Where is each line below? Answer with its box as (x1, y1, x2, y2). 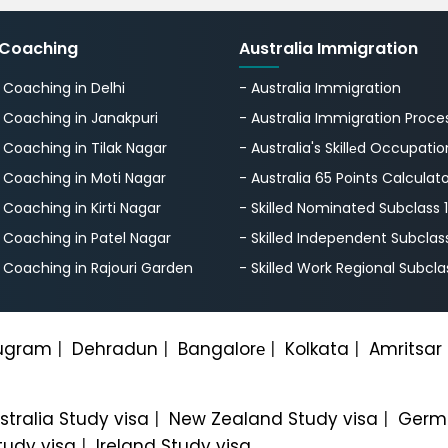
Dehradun (72, 336, 158, 361)
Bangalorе (178, 336, 265, 361)
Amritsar (369, 336, 442, 361)
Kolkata (285, 336, 349, 361)
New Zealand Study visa (169, 406, 378, 431)
